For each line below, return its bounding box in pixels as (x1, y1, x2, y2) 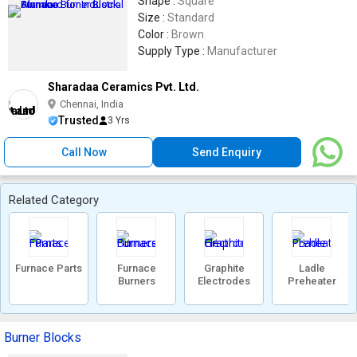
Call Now (61, 146, 108, 159)
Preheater (287, 275, 336, 287)
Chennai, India (60, 98, 124, 110)
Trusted (58, 114, 99, 127)
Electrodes (198, 275, 250, 287)
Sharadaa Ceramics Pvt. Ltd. (48, 80, 199, 93)
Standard (167, 11, 214, 24)
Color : (138, 28, 171, 41)
